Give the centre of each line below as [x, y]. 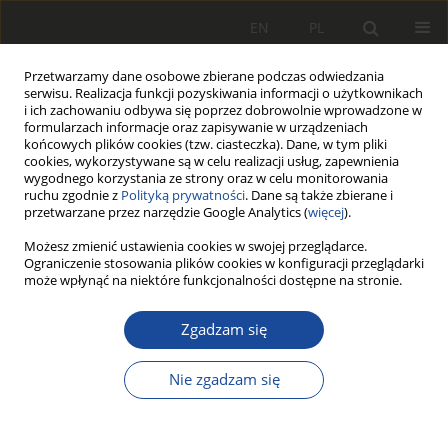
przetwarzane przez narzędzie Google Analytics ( [166, 212]
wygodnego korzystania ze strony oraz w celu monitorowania [206, 178]
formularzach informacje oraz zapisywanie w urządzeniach [196, 127]
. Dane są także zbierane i [319, 195]
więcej [326, 212]
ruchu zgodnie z [72, 195]
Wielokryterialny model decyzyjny [155, 345]
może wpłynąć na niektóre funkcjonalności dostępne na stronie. [213, 280]
